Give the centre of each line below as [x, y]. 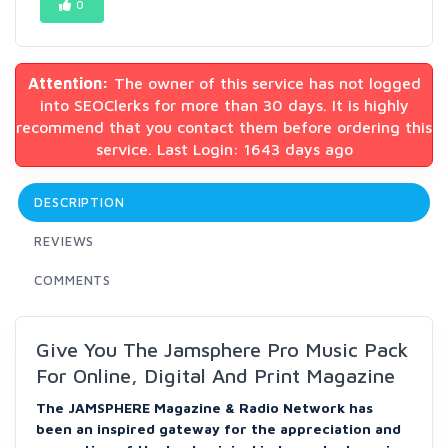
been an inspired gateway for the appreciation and [218, 428]
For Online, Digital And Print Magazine [215, 375]
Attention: [68, 83]
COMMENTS [73, 280]
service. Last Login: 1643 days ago [224, 149]
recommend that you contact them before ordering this [224, 127]
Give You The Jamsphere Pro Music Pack [222, 349]
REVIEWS [64, 241]
